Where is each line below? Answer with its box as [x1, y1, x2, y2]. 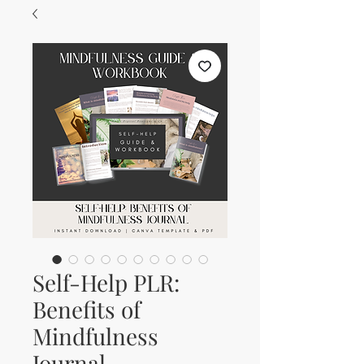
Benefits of [32, 294, 141, 325]
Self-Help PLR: [32, 267, 180, 298]
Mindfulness [32, 321, 158, 352]
